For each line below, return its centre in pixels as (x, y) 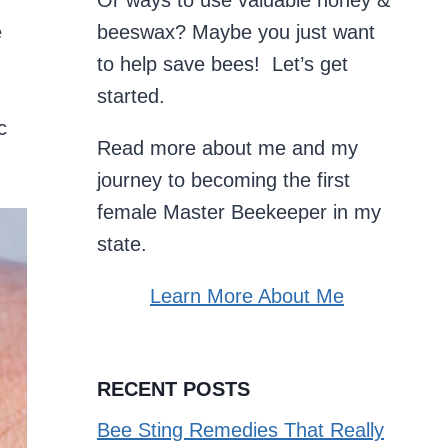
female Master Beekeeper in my (239, 212)
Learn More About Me (247, 296)
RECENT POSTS (173, 388)
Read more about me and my (227, 148)
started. (131, 96)
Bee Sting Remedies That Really (240, 429)
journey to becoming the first (223, 180)
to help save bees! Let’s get (222, 64)
